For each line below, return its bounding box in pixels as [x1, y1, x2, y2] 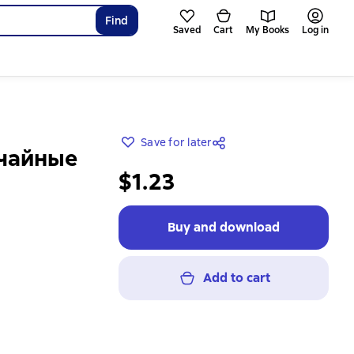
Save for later [141, 135, 213, 149]
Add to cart [202, 269, 270, 286]
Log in [302, 24, 329, 36]
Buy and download [168, 219, 280, 235]
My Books [246, 24, 289, 36]
